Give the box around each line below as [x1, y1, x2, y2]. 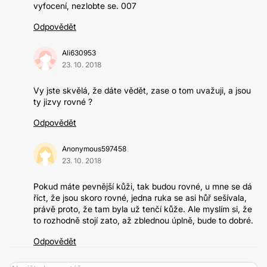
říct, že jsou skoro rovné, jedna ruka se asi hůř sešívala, [33, 193, 247, 203]
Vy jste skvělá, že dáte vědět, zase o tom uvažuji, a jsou [33, 85, 251, 95]
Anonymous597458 [62, 144, 126, 153]
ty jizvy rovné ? [33, 97, 92, 107]
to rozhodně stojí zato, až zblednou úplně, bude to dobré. [33, 215, 253, 225]
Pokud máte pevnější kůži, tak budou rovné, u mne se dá [33, 181, 252, 191]
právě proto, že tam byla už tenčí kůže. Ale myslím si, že [33, 204, 252, 214]
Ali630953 [62, 48, 96, 57]
